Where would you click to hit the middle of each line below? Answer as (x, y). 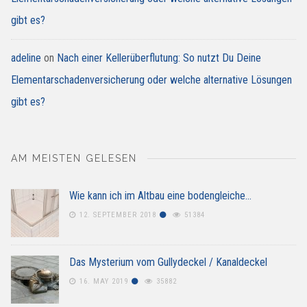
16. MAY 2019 (104, 282)
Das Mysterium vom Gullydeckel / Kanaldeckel (168, 262)
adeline (26, 58)
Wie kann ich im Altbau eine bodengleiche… (160, 195)
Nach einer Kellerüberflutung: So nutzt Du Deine (159, 58)
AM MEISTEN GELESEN (74, 158)
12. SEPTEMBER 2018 (118, 214)
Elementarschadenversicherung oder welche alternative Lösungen (151, 80)
